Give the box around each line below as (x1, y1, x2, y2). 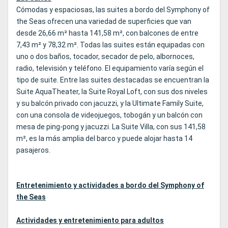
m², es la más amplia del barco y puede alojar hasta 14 (16, 134, 192, 143)
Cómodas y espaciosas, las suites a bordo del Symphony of (16, 6, 210, 14)
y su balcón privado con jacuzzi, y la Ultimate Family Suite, (16, 99, 204, 108)
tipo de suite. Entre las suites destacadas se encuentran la (16, 76, 209, 84)
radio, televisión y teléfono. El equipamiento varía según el (16, 64, 204, 73)
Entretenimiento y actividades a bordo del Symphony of (16, 181, 204, 190)
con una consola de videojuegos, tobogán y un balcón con (16, 111, 203, 120)
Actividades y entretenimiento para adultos (16, 216, 164, 225)
